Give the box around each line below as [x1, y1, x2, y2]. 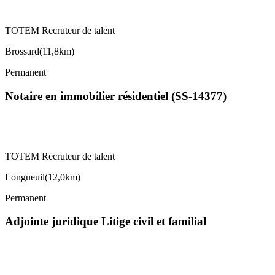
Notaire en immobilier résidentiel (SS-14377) [5, 90, 227, 103]
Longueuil [5, 171, 45, 182]
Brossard [5, 46, 39, 57]
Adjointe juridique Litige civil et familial [5, 215, 206, 228]
